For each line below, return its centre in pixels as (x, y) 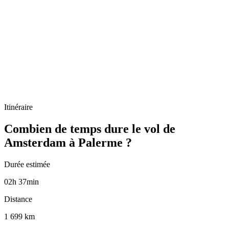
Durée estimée (27, 164)
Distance (18, 199)
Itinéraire (18, 107)
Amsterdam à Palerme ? (68, 142)
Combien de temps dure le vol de (90, 129)
